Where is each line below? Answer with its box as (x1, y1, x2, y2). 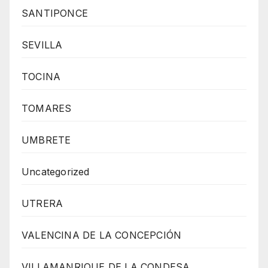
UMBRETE (22, 133, 71, 146)
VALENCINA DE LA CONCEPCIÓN (22, 229, 182, 241)
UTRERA (22, 197, 63, 209)
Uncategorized (22, 165, 90, 178)
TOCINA (22, 70, 61, 83)
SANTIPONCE (22, 7, 88, 19)
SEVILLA (22, 38, 63, 51)
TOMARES (22, 102, 72, 114)
